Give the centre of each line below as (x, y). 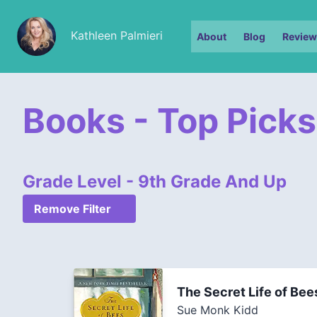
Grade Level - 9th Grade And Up (155, 181)
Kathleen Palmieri (117, 35)
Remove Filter (73, 209)
